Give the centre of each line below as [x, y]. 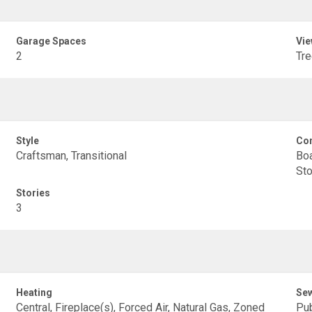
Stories [33, 193]
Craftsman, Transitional [72, 156]
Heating [34, 292]
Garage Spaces [52, 41]
